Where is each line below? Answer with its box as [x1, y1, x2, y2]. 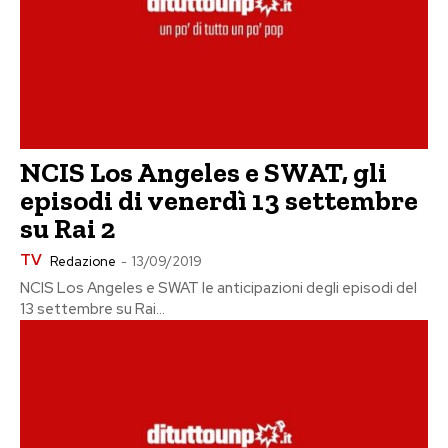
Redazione [50, 253, 116, 271]
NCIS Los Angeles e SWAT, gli [20, 156, 387, 190]
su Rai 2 [20, 212, 115, 246]
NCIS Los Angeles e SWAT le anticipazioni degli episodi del [20, 278, 417, 299]
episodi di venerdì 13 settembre [20, 184, 418, 218]
